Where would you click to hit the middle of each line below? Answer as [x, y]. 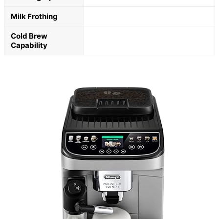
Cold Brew [29, 36]
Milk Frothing [34, 16]
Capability [29, 45]
